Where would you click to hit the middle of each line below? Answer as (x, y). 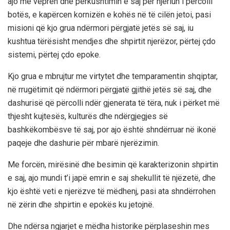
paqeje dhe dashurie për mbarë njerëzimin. (83, 143)
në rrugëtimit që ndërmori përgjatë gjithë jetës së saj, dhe (110, 90)
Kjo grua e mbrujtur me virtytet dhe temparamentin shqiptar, (113, 76)
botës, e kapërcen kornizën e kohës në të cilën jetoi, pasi (109, 15)
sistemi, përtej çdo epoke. (54, 55)
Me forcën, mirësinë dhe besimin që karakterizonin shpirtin (113, 165)
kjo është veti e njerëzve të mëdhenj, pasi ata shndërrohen (112, 191)
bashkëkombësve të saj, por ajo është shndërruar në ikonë (112, 130)
